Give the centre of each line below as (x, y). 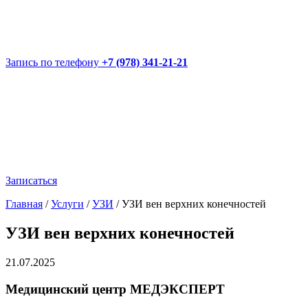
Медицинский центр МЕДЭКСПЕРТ (115, 289)
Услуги (67, 204)
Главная (24, 204)
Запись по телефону (52, 62)
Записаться (31, 180)
